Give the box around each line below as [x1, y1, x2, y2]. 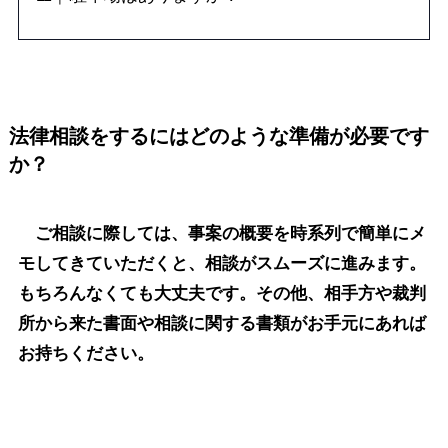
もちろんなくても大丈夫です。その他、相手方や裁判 [17, 283, 426, 303]
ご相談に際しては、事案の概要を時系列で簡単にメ [17, 223, 426, 243]
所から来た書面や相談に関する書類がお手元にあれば [17, 313, 426, 333]
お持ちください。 [17, 343, 154, 363]
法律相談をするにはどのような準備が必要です [8, 124, 429, 147]
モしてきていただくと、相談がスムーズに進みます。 [17, 253, 426, 273]
